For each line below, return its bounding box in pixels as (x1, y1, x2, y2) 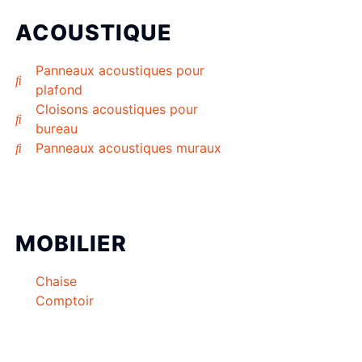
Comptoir (36, 293, 94, 309)
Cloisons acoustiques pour (36, 101, 198, 118)
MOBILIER (15, 230, 127, 258)
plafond (36, 82, 82, 99)
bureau (36, 120, 78, 137)
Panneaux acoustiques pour (36, 62, 204, 79)
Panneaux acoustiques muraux (36, 140, 221, 157)
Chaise (36, 273, 77, 290)
